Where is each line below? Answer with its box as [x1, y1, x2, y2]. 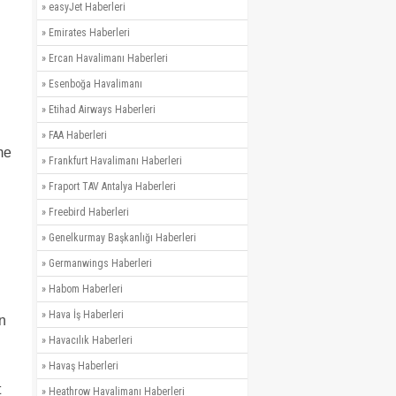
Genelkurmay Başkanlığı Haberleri [49, 232, 196, 244]
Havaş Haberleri [49, 360, 118, 372]
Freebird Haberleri [49, 206, 129, 218]
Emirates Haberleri [49, 27, 130, 39]
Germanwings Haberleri [49, 257, 152, 270]
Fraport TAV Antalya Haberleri [49, 180, 176, 193]
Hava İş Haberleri [49, 308, 124, 321]
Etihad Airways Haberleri [49, 103, 156, 116]
